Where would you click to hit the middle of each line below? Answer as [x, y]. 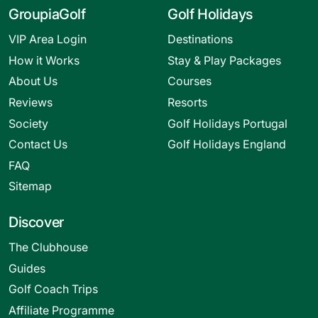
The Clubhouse [48, 247]
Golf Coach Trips [53, 289]
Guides [27, 268]
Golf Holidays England [227, 144]
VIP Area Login [48, 39]
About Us [33, 81]
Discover [36, 223]
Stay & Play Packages [224, 60]
